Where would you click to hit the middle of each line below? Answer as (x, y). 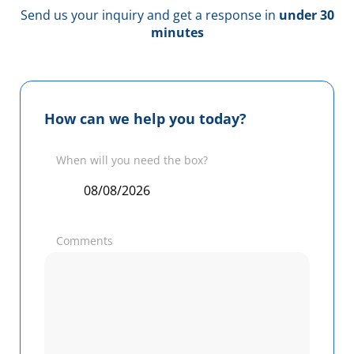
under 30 (306, 15)
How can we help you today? (145, 118)
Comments (85, 240)
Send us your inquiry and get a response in (149, 15)
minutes (177, 32)
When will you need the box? (132, 160)
